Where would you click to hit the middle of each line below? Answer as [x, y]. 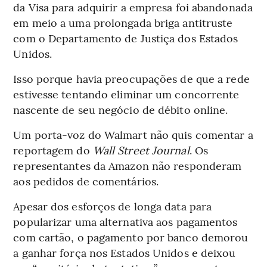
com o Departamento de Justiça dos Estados [126, 38]
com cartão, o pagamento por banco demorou [131, 237]
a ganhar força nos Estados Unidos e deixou [125, 253]
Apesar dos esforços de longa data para [113, 206]
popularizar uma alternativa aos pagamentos [125, 222]
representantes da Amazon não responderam [128, 166]
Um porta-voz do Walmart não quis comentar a [133, 135]
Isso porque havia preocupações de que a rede [131, 79]
